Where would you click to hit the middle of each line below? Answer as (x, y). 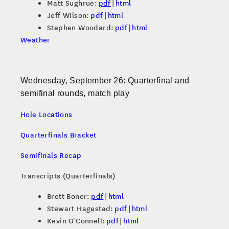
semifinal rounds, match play (75, 94)
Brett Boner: (69, 196)
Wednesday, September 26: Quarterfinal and (105, 81)
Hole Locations (47, 114)
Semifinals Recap (51, 155)
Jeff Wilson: (69, 15)
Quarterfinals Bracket (59, 135)
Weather (36, 40)
